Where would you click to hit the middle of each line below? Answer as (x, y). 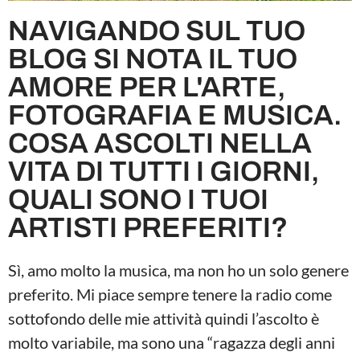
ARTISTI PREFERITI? (148, 227)
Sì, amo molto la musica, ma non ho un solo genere (178, 270)
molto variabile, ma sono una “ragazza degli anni (172, 342)
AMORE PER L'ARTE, (147, 86)
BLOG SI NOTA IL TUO (153, 58)
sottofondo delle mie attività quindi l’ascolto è (164, 318)
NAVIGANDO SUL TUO (157, 30)
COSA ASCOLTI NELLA (160, 143)
